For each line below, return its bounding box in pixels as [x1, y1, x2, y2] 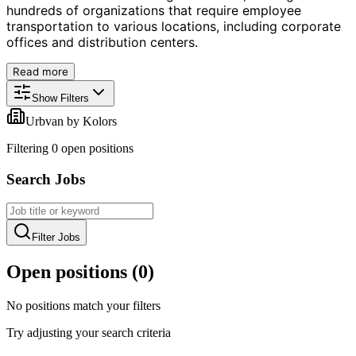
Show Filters [32, 91, 89, 104]
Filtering [6, 141, 52, 155]
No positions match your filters [6, 299, 161, 313]
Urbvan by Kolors [25, 114, 117, 128]
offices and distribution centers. [6, 33, 198, 50]
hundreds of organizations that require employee [6, 2, 301, 18]
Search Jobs [6, 170, 85, 188]
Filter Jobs [32, 231, 80, 244]
